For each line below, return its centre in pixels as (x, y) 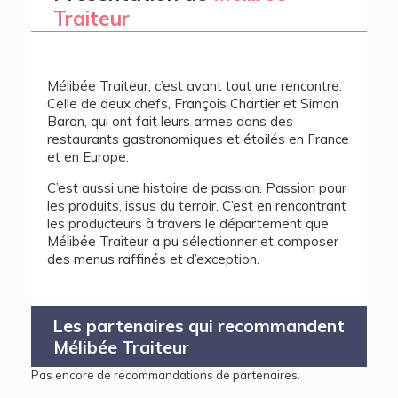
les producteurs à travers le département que (188, 223)
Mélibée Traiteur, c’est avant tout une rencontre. (195, 86)
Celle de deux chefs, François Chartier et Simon (193, 103)
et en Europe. (88, 157)
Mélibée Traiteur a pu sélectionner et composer (193, 241)
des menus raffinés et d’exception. (153, 259)
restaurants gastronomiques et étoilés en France (198, 139)
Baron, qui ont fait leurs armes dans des (170, 121)
